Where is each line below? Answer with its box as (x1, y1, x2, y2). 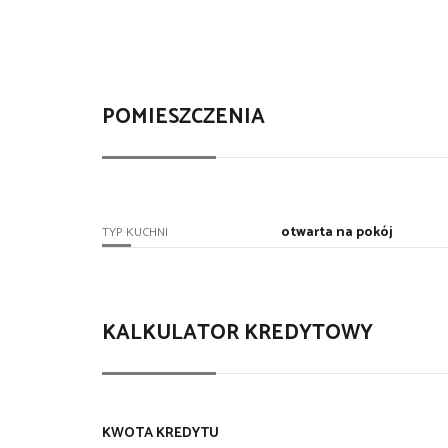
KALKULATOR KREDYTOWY (102, 316, 373, 351)
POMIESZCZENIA (102, 100, 265, 135)
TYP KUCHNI (102, 222, 168, 244)
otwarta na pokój (281, 221, 394, 245)
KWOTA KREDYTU (102, 422, 219, 446)
